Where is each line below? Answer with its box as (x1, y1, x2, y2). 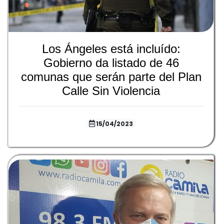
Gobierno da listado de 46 (43, 56, 179, 70)
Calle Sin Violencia (62, 84, 160, 98)
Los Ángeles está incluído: (41, 42, 180, 56)
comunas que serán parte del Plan (20, 70, 201, 84)
